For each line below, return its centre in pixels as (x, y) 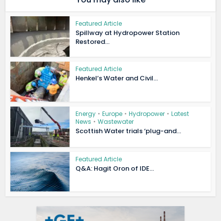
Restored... (93, 41)
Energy (86, 113)
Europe (112, 113)
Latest (180, 113)
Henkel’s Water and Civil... (117, 78)
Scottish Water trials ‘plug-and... (129, 131)
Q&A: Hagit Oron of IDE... (115, 169)
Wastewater (116, 121)
